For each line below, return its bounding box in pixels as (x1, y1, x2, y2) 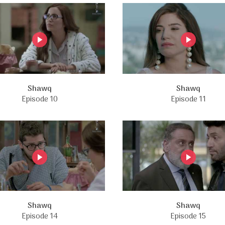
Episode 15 (170, 210, 206, 223)
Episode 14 (21, 210, 58, 223)
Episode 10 (21, 93, 58, 105)
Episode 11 (170, 93, 206, 105)
